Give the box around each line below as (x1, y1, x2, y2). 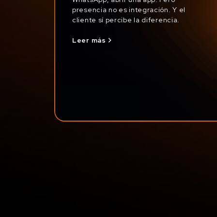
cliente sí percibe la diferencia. (72, 15, 180, 24)
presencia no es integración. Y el (72, 5, 186, 14)
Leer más (72, 36, 106, 45)
